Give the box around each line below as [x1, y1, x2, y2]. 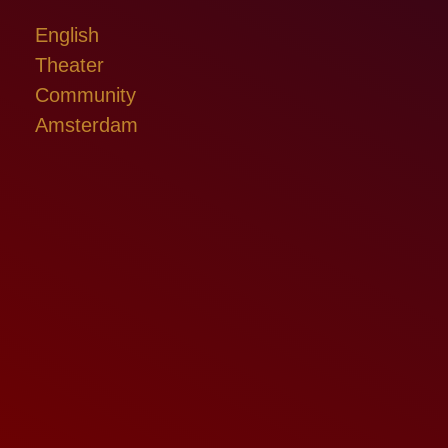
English [35, 24, 99, 46]
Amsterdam [35, 114, 138, 136]
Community [35, 84, 136, 106]
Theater [35, 54, 104, 76]
